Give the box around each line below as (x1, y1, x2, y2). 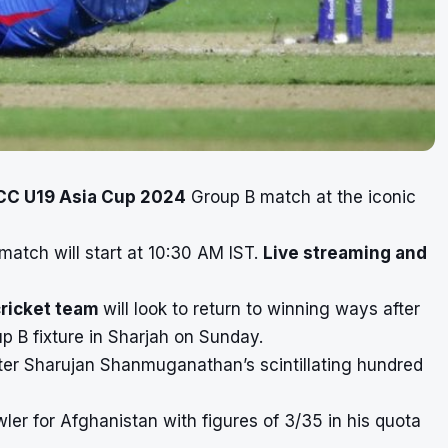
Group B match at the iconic (186, 186, 416, 207)
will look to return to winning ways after (103, 298, 420, 319)
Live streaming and (263, 242, 427, 263)
